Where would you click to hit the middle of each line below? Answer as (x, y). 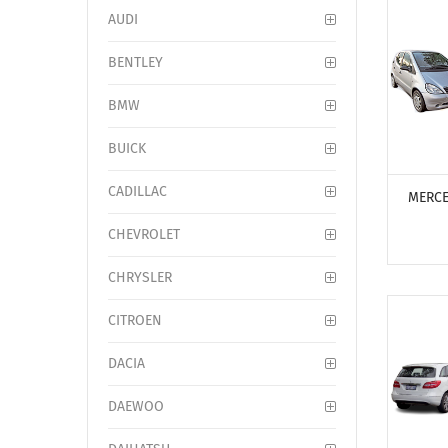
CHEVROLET (144, 234)
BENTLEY (135, 62)
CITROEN (135, 320)
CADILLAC (137, 191)
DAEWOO (136, 406)
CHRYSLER (140, 277)
